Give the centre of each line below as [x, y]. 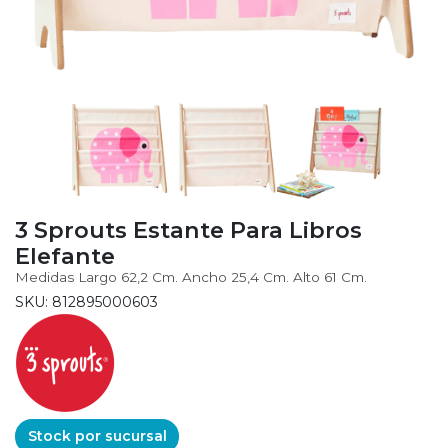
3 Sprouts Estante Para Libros [188, 229]
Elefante [65, 255]
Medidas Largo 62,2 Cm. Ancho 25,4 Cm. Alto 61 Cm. [191, 276]
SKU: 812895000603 [86, 301]
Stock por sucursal [97, 436]
